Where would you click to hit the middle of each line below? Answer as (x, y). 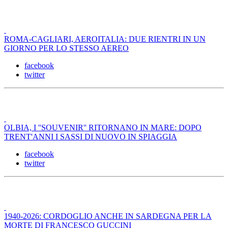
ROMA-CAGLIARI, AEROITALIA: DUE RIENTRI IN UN (105, 39)
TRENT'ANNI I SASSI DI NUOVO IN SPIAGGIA (91, 137)
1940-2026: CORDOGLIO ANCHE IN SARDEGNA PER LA (108, 216)
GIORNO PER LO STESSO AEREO (66, 48)
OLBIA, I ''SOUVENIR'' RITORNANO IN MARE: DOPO (103, 128)
